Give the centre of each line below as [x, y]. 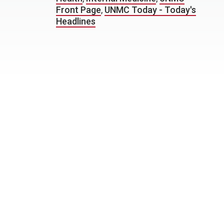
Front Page [78, 10]
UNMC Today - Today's [150, 10]
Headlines [76, 21]
